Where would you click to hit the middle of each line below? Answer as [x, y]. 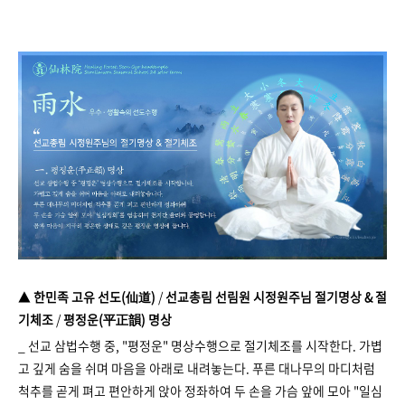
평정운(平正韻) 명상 [118, 320]
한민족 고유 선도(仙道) [94, 297]
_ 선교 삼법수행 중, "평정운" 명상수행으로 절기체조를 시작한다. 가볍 [200, 345]
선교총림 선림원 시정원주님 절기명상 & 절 [275, 297]
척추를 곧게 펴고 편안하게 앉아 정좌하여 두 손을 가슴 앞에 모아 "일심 [200, 390]
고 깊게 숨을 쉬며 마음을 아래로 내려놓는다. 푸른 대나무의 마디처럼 [197, 367]
